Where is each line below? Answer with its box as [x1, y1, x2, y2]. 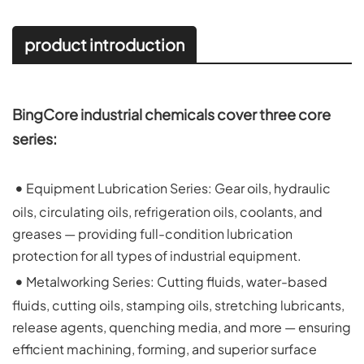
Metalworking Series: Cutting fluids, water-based [26, 272, 327, 290]
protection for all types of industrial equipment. [12, 246, 301, 264]
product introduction [24, 33, 184, 54]
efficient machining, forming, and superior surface [12, 340, 317, 357]
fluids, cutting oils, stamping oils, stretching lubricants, [12, 296, 344, 314]
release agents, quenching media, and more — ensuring [12, 318, 351, 336]
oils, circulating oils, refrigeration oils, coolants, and [12, 202, 323, 220]
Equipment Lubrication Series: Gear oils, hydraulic [26, 179, 331, 197]
